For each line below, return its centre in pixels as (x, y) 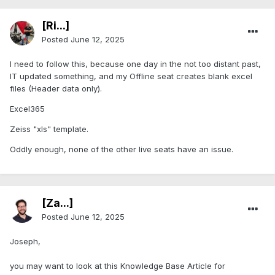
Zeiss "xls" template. (49, 129)
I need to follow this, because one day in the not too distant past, (135, 64)
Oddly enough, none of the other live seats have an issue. (122, 149)
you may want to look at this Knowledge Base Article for (118, 266)
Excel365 (27, 109)
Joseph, (25, 242)
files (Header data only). (56, 89)
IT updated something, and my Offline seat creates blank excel (131, 76)
